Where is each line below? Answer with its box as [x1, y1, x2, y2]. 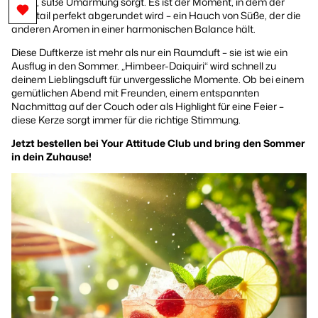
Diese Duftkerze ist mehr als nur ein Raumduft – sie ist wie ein [11, 45, 287, 59]
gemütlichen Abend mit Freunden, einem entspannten [11, 85, 259, 99]
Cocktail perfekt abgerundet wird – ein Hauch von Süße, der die [11, 8, 301, 22]
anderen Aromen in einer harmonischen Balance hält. [11, 21, 256, 35]
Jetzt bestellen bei [11, 136, 101, 150]
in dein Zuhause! [11, 149, 92, 163]
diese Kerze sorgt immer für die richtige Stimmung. [11, 112, 241, 126]
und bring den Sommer [191, 136, 305, 150]
